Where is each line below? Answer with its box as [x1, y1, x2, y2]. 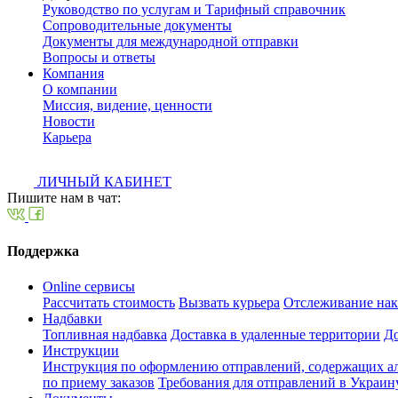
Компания [43, 66, 104, 81]
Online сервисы [43, 278, 135, 294]
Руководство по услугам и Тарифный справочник [43, 2, 346, 17]
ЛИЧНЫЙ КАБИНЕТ [34, 174, 171, 189]
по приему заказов [43, 374, 155, 390]
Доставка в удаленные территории [171, 326, 380, 342]
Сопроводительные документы [43, 18, 232, 33]
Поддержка [7, 243, 79, 259]
